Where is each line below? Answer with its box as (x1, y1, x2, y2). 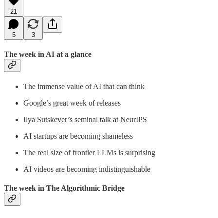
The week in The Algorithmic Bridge (4, 184, 125, 193)
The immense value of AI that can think (23, 82, 145, 91)
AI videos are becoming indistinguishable (23, 165, 150, 174)
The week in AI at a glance (4, 50, 91, 58)
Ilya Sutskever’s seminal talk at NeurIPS (23, 115, 147, 124)
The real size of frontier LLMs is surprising (23, 148, 155, 157)
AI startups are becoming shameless (23, 132, 133, 141)
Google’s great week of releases (23, 99, 121, 108)
